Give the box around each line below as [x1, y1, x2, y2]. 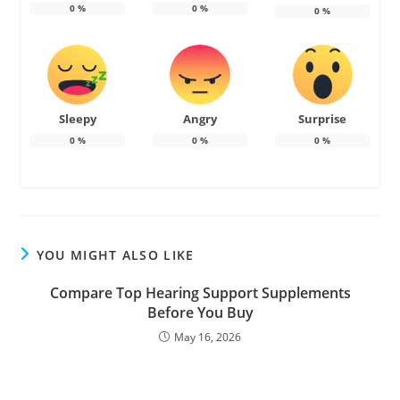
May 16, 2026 [174, 329, 241, 346]
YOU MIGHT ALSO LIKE [36, 246, 195, 264]
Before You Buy [146, 303, 254, 323]
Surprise [298, 111, 347, 128]
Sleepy [58, 111, 96, 128]
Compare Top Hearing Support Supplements [49, 283, 351, 304]
